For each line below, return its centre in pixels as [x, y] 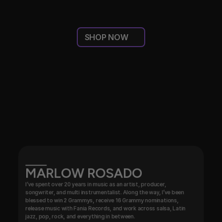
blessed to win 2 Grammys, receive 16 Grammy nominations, [102, 200]
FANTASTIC [159, 101]
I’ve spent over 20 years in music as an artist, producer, [96, 184]
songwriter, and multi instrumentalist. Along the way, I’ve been [105, 192]
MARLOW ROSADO [84, 173]
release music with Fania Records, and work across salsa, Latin [106, 208]
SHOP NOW [106, 37]
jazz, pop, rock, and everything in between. [80, 216]
